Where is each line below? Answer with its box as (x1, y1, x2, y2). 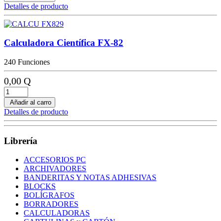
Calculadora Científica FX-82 (4, 37, 123, 48)
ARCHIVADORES (24, 164, 86, 173)
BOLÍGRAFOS (24, 191, 74, 200)
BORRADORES (24, 200, 78, 209)
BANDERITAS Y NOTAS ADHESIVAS (24, 173, 156, 182)
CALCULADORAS (24, 209, 90, 218)
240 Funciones (4, 57, 50, 66)
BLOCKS (24, 182, 56, 191)
